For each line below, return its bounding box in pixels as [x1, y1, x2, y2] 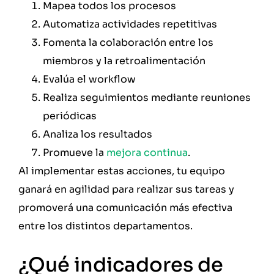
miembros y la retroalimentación [43, 54, 206, 68]
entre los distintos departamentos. [18, 220, 193, 233]
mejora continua [106, 146, 188, 160]
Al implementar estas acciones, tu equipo [18, 165, 225, 178]
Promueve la [43, 146, 106, 160]
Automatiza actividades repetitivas [43, 18, 217, 31]
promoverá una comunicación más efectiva [18, 201, 232, 215]
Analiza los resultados [43, 128, 152, 141]
